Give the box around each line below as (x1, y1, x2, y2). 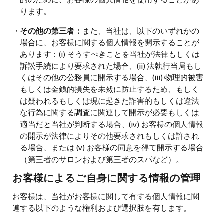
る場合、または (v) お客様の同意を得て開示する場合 (20, 141, 203, 153)
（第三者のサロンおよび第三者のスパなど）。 (20, 153, 183, 164)
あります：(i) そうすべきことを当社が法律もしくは (20, 48, 200, 59)
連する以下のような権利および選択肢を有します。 (12, 201, 191, 213)
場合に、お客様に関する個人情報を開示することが (20, 36, 199, 48)
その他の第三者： (20, 24, 82, 36)
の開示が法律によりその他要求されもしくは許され (20, 129, 199, 141)
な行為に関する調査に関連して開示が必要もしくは (20, 106, 199, 118)
